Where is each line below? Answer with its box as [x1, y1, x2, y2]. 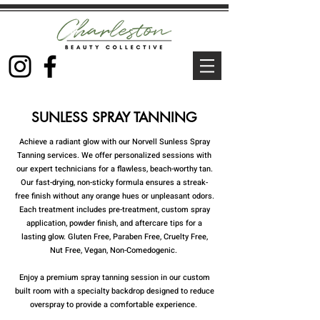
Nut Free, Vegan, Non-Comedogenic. [49, 244, 179, 256]
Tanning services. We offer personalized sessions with [17, 149, 211, 161]
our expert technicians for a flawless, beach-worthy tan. [16, 163, 213, 175]
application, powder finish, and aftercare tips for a [26, 217, 202, 229]
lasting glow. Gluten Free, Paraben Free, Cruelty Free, [21, 231, 208, 243]
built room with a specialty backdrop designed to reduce [14, 285, 214, 297]
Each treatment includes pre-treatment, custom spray [19, 204, 210, 216]
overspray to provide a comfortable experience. [29, 299, 199, 311]
